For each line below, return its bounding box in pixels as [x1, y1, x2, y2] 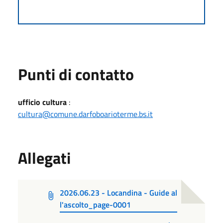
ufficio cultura [18, 96, 67, 108]
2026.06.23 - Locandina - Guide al [59, 186, 177, 199]
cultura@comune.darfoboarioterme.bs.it [18, 108, 153, 120]
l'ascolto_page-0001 [59, 198, 131, 211]
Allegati [18, 145, 71, 170]
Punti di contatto [18, 62, 134, 86]
